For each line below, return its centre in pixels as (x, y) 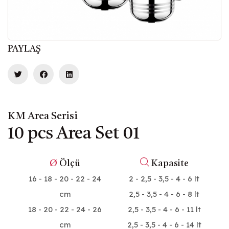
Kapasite (169, 164)
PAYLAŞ (24, 49)
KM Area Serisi (43, 117)
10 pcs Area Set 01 (74, 134)
